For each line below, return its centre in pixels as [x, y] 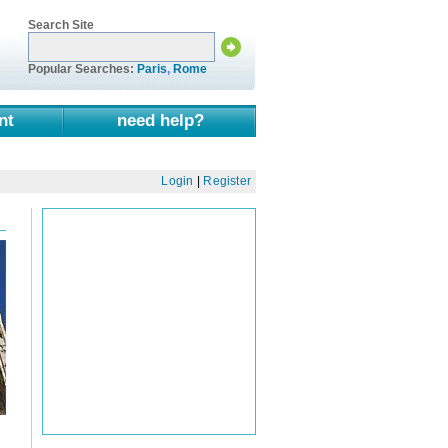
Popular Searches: [82, 68]
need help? [160, 119]
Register [227, 181]
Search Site [61, 24]
